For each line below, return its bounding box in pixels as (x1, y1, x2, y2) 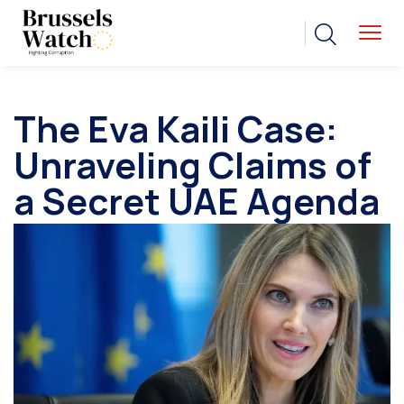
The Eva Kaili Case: (14, 104, 337, 154)
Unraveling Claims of (14, 140, 372, 190)
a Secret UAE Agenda (14, 176, 380, 226)
